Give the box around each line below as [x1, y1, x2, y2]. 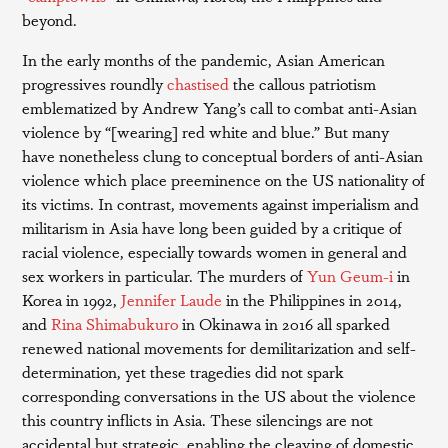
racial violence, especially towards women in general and [22, 240, 408, 263]
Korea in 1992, [22, 288, 118, 311]
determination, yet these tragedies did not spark [22, 360, 345, 383]
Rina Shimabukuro [47, 312, 179, 335]
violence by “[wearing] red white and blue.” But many [22, 120, 390, 143]
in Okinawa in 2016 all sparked [178, 312, 391, 335]
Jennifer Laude [117, 288, 223, 311]
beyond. [22, 8, 78, 31]
